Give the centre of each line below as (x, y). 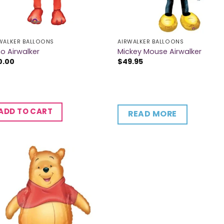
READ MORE (152, 114)
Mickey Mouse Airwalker (160, 51)
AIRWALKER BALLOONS (151, 42)
